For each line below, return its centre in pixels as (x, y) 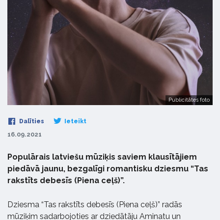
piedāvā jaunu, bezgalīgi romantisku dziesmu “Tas (108, 169)
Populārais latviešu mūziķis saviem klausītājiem (102, 157)
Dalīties (31, 121)
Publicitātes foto (189, 100)
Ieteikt (75, 121)
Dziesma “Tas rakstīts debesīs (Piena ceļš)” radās (95, 205)
